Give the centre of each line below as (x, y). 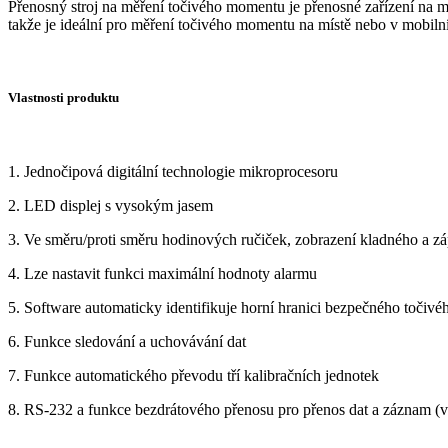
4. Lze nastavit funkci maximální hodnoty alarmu (162, 273)
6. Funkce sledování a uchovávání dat (127, 341)
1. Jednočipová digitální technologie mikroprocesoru (173, 171)
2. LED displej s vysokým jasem (110, 205)
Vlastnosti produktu (63, 98)
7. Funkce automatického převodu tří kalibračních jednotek (193, 375)
